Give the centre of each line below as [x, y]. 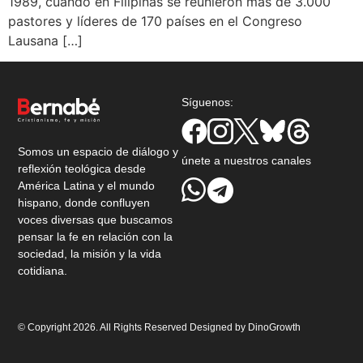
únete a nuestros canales [246, 161]
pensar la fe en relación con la [96, 236]
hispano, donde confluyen [84, 202]
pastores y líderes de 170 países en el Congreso [155, 21]
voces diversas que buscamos [96, 219]
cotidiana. [43, 270]
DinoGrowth [275, 327]
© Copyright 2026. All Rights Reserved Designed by [133, 327]
